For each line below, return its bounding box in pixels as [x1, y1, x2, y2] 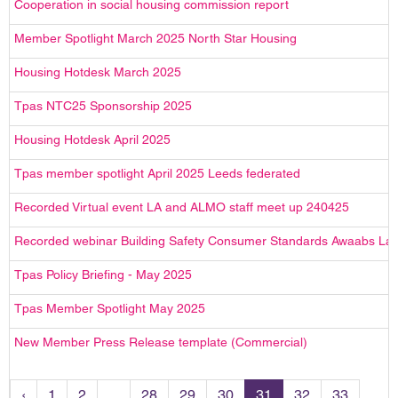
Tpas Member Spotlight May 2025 [14, 300, 205, 315]
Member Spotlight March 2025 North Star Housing [14, 30, 297, 45]
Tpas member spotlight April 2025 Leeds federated [14, 165, 300, 180]
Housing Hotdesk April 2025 [14, 131, 171, 147]
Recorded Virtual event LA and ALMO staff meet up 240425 [14, 199, 349, 214]
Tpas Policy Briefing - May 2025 [14, 267, 192, 282]
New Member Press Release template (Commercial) [14, 334, 307, 349]
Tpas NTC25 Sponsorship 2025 [14, 98, 192, 113]
